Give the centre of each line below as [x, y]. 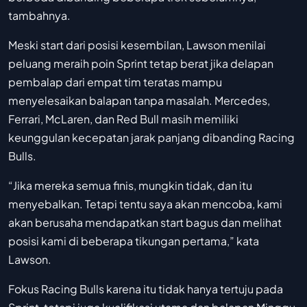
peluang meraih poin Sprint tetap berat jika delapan [141, 64]
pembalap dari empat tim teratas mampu [115, 82]
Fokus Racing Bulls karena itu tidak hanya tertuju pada [146, 289]
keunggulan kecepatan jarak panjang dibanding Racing [151, 138]
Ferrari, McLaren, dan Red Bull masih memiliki [123, 119]
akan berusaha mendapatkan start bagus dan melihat [145, 223]
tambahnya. [39, 16]
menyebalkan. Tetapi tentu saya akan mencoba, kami [145, 204]
